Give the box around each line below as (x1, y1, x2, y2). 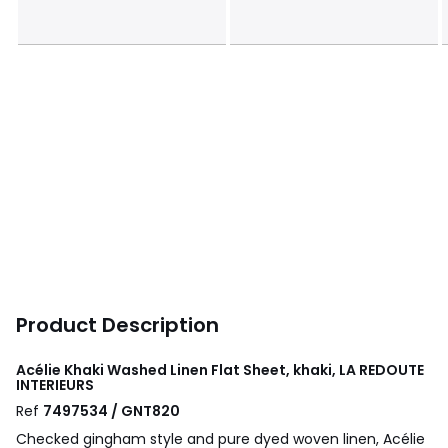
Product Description (16, 310, 219, 339)
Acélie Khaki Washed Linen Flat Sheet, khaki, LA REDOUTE (16, 359, 424, 380)
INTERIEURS (16, 374, 94, 395)
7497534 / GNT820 (43, 400, 180, 421)
